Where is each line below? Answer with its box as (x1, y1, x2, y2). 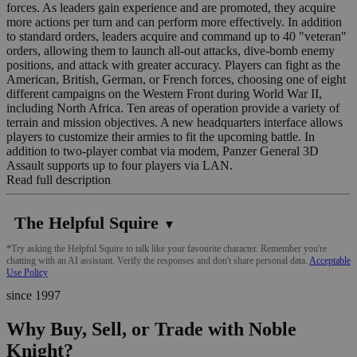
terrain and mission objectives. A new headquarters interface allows (6, 115, 343, 129)
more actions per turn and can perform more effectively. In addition (6, 14, 342, 29)
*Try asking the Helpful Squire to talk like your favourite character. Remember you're (6, 242, 327, 254)
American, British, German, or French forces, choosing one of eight (6, 72, 346, 86)
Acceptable (309, 254, 351, 266)
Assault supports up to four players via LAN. (6, 158, 233, 172)
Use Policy (6, 266, 48, 278)
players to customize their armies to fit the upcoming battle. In (6, 129, 315, 143)
